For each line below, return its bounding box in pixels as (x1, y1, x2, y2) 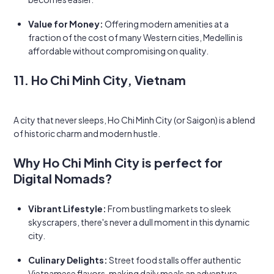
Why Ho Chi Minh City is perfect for (13, 155, 223, 170)
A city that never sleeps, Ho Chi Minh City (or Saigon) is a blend (13, 114, 255, 125)
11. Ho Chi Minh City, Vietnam (13, 72, 186, 87)
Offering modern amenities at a (103, 18, 229, 29)
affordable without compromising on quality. (28, 45, 209, 56)
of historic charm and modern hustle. (13, 128, 160, 139)
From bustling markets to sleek (106, 203, 231, 214)
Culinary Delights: (28, 254, 108, 265)
